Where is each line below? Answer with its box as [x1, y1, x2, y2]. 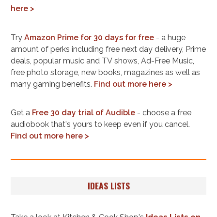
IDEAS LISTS [87, 179, 130, 192]
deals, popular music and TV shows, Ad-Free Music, [11, 56, 195, 65]
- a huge [154, 32, 186, 42]
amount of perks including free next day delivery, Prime [11, 44, 206, 54]
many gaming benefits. [11, 79, 94, 89]
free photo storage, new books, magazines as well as [11, 67, 82, 77]
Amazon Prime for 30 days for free [24, 32, 155, 42]
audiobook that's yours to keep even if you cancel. [11, 119, 190, 129]
